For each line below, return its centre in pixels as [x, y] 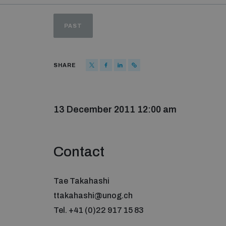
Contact [79, 152]
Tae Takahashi [81, 181]
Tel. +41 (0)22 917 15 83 [99, 210]
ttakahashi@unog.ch [93, 195]
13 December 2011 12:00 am [115, 109]
